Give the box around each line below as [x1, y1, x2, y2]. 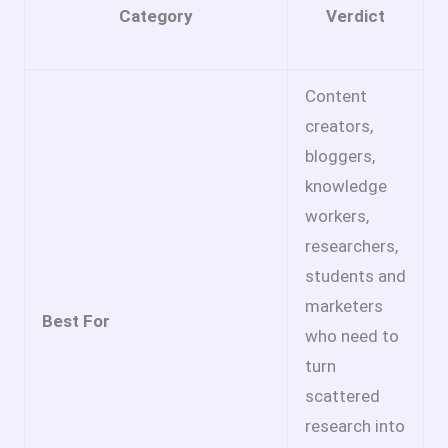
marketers [305, 296, 383, 317]
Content [305, 86, 367, 107]
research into [305, 416, 405, 437]
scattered [305, 386, 380, 407]
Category [119, 6, 193, 27]
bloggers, [305, 146, 375, 167]
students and [305, 266, 406, 287]
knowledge [305, 176, 387, 197]
